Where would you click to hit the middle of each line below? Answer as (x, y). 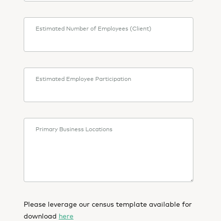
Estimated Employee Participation (83, 78)
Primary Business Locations (74, 129)
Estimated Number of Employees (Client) (93, 28)
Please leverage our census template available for (108, 204)
